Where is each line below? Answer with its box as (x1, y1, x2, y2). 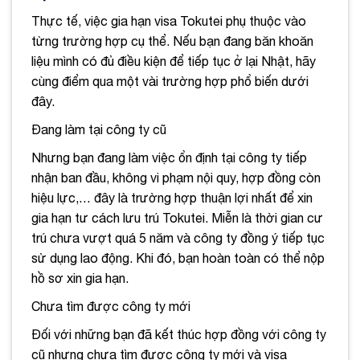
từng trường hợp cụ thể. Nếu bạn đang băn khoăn (31, 33, 313, 48)
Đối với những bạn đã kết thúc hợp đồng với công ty (31, 326, 326, 342)
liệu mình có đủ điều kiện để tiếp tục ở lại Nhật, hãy (31, 53, 316, 68)
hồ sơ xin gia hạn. (31, 270, 132, 285)
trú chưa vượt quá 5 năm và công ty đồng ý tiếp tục (31, 230, 325, 245)
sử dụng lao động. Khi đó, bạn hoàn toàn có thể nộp (31, 250, 325, 265)
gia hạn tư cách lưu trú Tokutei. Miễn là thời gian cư (31, 210, 323, 225)
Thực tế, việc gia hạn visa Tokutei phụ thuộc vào (31, 13, 306, 28)
